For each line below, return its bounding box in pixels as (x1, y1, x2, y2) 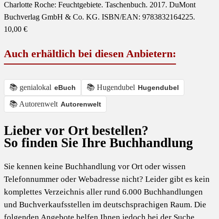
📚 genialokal (9, 83, 51, 92)
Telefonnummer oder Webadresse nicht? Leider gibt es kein (4, 174, 210, 184)
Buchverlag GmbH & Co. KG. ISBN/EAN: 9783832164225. (4, 13, 195, 22)
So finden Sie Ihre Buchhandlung (4, 135, 193, 151)
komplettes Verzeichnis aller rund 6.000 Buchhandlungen (4, 187, 203, 197)
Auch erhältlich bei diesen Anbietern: (4, 47, 176, 60)
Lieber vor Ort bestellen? (4, 123, 149, 138)
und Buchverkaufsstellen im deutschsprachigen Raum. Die (4, 199, 206, 209)
